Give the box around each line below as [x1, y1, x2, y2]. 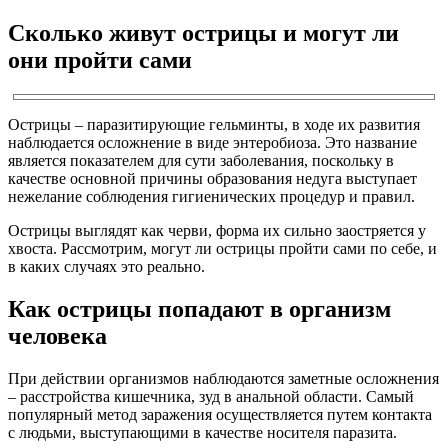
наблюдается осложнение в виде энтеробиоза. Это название [8, 133, 417, 151]
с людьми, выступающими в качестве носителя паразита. [8, 423, 397, 441]
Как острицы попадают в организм [8, 295, 391, 322]
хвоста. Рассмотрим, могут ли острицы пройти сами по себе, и [8, 239, 437, 257]
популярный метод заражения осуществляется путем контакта [8, 405, 432, 423]
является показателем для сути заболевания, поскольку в [8, 151, 394, 169]
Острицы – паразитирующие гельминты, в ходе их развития [8, 115, 420, 133]
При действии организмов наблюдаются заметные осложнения [8, 369, 439, 387]
